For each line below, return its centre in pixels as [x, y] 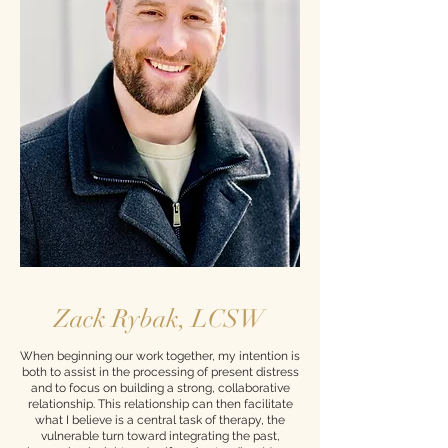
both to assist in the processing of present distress [160, 372]
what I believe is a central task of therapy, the [160, 420]
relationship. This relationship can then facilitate [160, 404]
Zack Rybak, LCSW [159, 318]
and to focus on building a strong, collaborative [160, 388]
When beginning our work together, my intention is [160, 356]
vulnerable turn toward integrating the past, [160, 436]
